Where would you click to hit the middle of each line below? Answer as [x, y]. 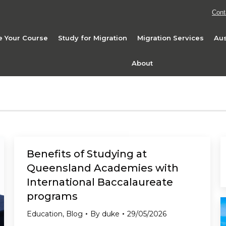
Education [45, 214]
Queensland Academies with [103, 168]
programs [52, 196]
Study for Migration [93, 38]
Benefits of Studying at [87, 154]
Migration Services [171, 38]
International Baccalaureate [100, 182]
